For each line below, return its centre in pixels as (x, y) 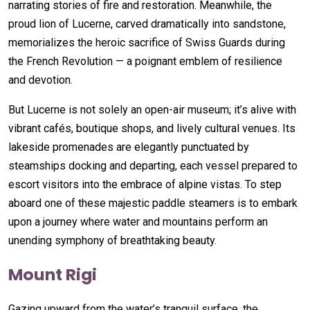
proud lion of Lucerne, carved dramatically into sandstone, (147, 24)
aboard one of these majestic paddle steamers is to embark (153, 203)
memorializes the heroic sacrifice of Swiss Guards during (147, 42)
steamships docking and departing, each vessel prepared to (153, 165)
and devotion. (40, 80)
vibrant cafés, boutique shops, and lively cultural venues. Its (152, 128)
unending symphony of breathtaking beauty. (112, 240)
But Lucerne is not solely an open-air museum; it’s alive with (152, 109)
